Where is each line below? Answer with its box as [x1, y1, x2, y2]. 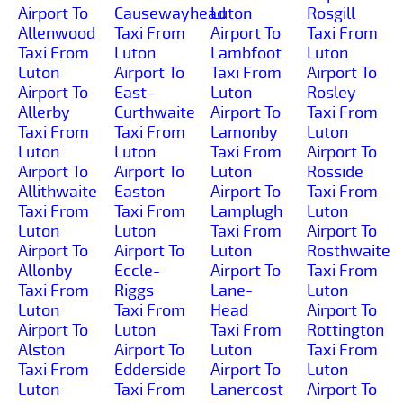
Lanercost [210, 379, 283, 399]
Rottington [307, 319, 384, 340]
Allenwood [18, 22, 95, 43]
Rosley [307, 82, 356, 103]
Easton [114, 181, 165, 201]
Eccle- [114, 260, 160, 281]
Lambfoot [210, 42, 282, 63]
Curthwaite [114, 102, 195, 122]
